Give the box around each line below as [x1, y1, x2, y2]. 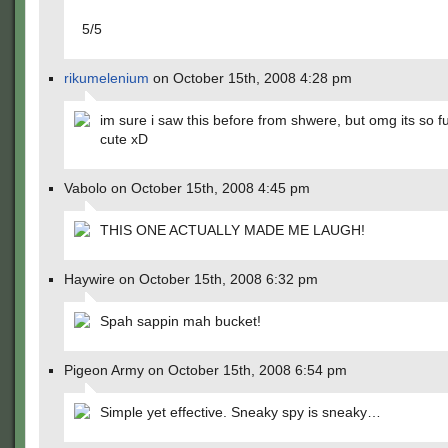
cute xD [100, 131, 148, 147]
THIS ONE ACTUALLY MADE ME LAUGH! [100, 222, 365, 238]
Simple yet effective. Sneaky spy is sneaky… [100, 404, 381, 420]
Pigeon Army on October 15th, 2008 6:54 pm [64, 362, 347, 378]
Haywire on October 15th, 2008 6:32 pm [64, 271, 318, 287]
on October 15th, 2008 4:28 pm [149, 70, 352, 86]
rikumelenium [64, 70, 149, 86]
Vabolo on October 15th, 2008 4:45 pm [64, 180, 310, 196]
